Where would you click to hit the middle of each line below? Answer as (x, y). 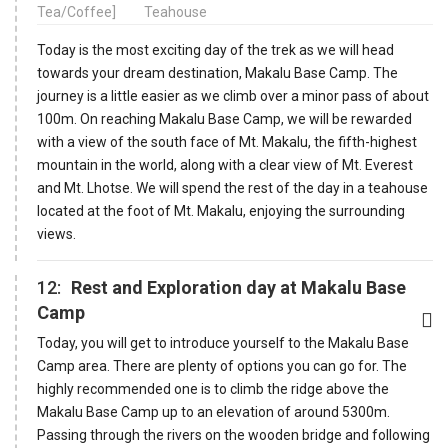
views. (56, 233)
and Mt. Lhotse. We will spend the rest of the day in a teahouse (232, 187)
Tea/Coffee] (78, 11)
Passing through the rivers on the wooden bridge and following (233, 434)
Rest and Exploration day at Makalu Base (238, 287)
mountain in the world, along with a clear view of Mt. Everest (225, 164)
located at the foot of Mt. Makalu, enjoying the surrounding (221, 210)
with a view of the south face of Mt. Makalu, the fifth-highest (227, 141)
